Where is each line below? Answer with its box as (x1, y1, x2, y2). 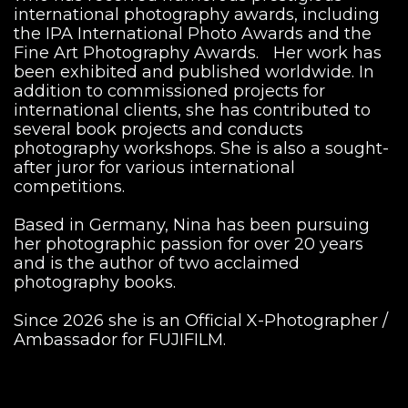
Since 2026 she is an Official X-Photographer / (14, 310, 388, 331)
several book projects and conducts (14, 118, 303, 139)
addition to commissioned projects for (14, 80, 325, 101)
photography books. (14, 271, 176, 292)
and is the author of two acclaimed (14, 252, 300, 273)
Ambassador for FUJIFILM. (14, 329, 226, 350)
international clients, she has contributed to (14, 99, 371, 120)
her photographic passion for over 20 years (14, 233, 363, 254)
